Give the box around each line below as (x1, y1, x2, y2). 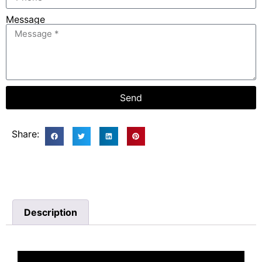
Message (6, 13, 45, 25)
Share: (12, 128, 39, 140)
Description (24, 206, 78, 218)
